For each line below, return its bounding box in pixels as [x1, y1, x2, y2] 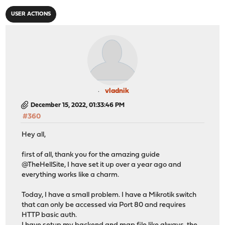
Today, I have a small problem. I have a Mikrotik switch [22, 191, 197, 199]
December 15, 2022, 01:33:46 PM [31, 101, 125, 108]
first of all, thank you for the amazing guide [22, 151, 160, 159]
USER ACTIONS [11, 11, 51, 17]
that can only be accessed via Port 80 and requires [22, 201, 186, 209]
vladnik [105, 87, 129, 95]
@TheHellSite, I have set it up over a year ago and [22, 161, 182, 169]
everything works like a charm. [22, 171, 120, 179]
